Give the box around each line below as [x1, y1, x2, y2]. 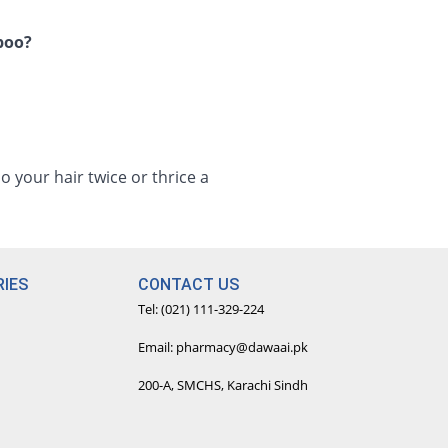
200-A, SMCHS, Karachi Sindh [138, 376, 309, 394]
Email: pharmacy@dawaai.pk [138, 338, 309, 356]
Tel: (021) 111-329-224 [138, 300, 265, 318]
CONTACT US [138, 275, 240, 294]
